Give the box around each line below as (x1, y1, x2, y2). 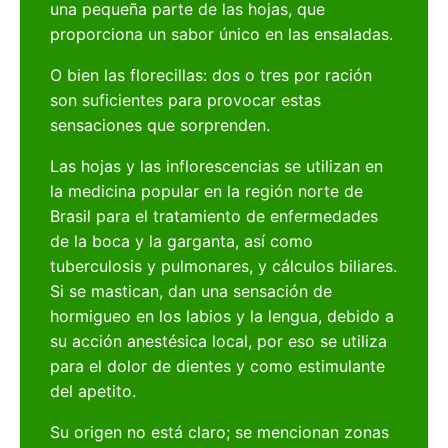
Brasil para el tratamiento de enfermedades (50, 206, 379, 227)
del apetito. (50, 381, 137, 402)
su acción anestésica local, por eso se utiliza (50, 331, 388, 352)
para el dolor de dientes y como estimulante (50, 356, 386, 377)
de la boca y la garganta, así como (50, 231, 314, 252)
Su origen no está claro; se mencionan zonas (50, 422, 390, 443)
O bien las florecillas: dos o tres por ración (50, 65, 373, 86)
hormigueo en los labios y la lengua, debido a (50, 306, 395, 327)
